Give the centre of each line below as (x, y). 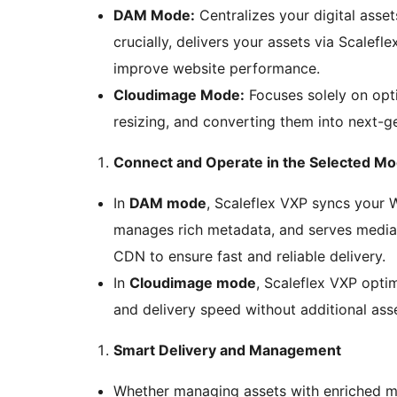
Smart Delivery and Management (227, 350)
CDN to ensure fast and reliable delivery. (249, 257)
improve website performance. (217, 69)
